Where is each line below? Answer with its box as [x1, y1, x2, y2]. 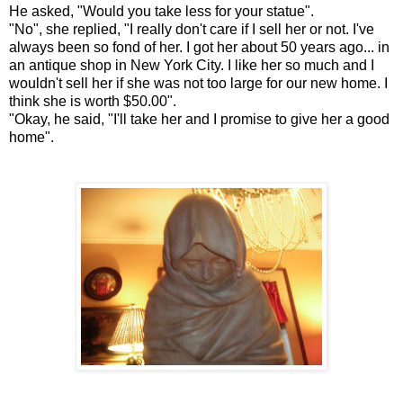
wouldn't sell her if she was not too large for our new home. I [9, 75, 388, 91]
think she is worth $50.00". [9, 93, 176, 109]
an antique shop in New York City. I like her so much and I [9, 57, 374, 73]
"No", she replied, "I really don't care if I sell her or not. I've [9, 21, 374, 37]
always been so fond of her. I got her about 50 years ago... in [9, 39, 390, 55]
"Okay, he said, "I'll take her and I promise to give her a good [9, 111, 390, 127]
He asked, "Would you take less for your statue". [9, 3, 314, 19]
